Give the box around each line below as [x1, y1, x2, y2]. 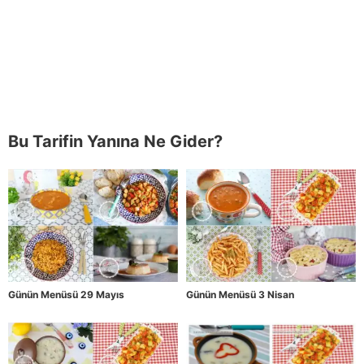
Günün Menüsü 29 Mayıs [8, 288, 124, 301]
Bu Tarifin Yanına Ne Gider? [8, 132, 223, 152]
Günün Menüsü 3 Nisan [186, 288, 294, 301]
